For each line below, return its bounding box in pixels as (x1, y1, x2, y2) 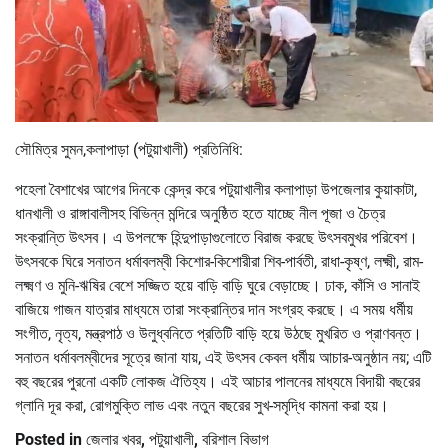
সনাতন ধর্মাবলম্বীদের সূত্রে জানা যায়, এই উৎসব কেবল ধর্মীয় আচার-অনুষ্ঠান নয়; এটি (15, 347, 431, 367)
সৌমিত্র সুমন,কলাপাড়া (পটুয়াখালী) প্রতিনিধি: (15, 139, 243, 159)
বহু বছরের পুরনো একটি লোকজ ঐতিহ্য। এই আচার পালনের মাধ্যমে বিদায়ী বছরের (15, 371, 420, 391)
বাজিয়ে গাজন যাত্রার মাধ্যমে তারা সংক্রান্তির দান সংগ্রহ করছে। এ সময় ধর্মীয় (15, 299, 413, 319)
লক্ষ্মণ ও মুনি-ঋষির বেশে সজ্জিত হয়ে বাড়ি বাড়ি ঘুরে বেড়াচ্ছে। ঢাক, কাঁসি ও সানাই (15, 275, 420, 295)
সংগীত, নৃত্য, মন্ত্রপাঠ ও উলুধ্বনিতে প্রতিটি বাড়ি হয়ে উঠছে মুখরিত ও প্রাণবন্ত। (15, 323, 422, 343)
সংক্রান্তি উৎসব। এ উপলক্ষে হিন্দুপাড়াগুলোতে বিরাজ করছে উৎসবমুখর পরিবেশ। (15, 227, 418, 247)
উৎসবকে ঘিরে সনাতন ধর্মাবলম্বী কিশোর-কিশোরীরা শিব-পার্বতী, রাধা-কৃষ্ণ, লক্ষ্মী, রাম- (15, 251, 423, 271)
